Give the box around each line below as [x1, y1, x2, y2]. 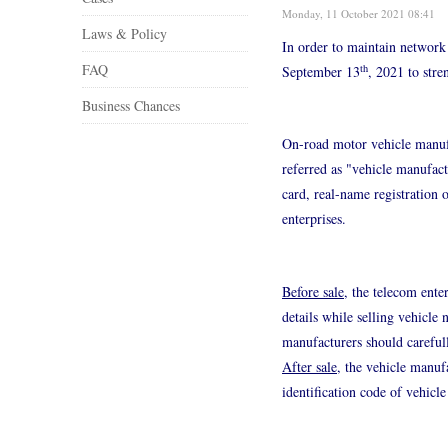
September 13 [282, 61, 360, 81]
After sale [282, 356, 337, 376]
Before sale [282, 281, 344, 301]
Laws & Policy [82, 23, 167, 43]
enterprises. [282, 209, 346, 229]
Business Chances [82, 95, 180, 115]
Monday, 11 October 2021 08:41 [282, 5, 435, 21]
